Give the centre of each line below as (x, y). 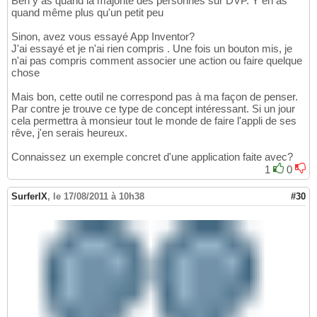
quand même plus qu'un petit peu (87, 12)
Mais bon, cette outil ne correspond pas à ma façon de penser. (155, 96)
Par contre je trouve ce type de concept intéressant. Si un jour (153, 108)
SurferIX (29, 196)
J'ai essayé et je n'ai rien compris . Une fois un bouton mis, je (152, 48)
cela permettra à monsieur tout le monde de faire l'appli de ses (154, 120)
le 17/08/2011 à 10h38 (99, 196)
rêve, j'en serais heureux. (69, 132)
